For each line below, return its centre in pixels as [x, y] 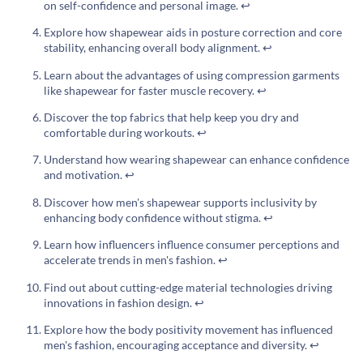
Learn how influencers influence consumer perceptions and [192, 245]
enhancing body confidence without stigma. [154, 217]
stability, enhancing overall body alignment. [153, 48]
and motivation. [84, 175]
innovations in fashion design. [119, 302]
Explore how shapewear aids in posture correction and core [193, 32]
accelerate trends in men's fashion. [131, 260]
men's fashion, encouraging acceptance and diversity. [177, 345]
